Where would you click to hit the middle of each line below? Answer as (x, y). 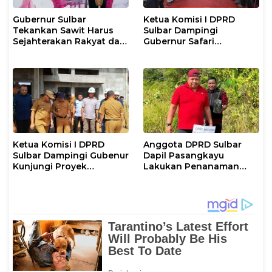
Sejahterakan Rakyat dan (69, 42)
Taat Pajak (37, 53)
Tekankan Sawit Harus (63, 31)
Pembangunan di (52, 178)
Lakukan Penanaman (191, 167)
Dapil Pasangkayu (184, 156)
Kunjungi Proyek (50, 167)
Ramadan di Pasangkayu (199, 53)
